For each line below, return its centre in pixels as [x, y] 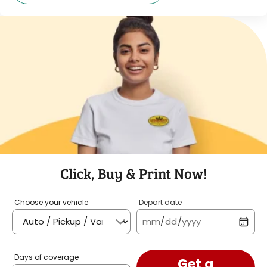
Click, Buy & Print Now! [133, 173]
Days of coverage [46, 257]
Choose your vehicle [51, 202]
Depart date [160, 202]
